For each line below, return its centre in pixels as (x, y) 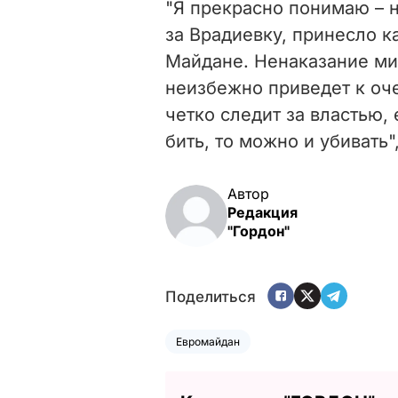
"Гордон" (259, 231)
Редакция (263, 212)
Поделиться (211, 297)
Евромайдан (208, 341)
